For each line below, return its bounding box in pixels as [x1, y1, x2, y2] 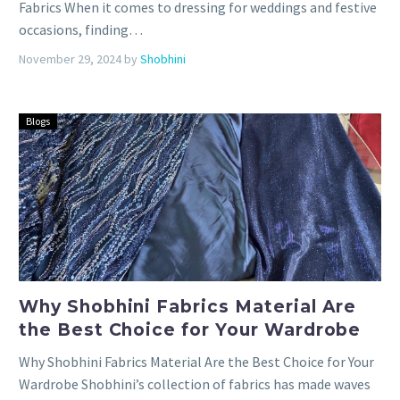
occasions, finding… [19, 21, 143, 39]
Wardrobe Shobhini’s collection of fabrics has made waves [19, 374, 371, 393]
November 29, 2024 [19, 51, 121, 68]
